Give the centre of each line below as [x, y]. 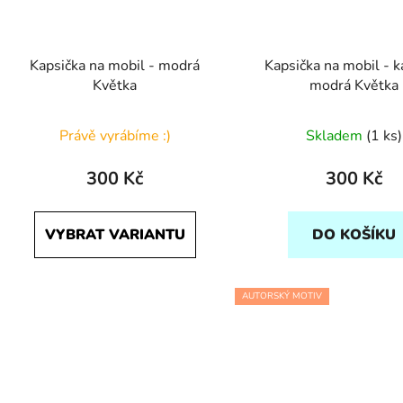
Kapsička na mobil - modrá [115, 65]
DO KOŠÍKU [354, 234]
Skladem [336, 135]
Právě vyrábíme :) [115, 135]
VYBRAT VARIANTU [115, 234]
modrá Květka [354, 85]
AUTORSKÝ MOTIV [282, 296]
